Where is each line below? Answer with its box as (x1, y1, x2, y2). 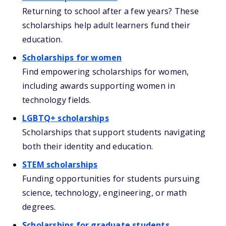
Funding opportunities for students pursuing (22, 173, 200, 184)
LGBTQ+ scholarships (22, 112, 109, 124)
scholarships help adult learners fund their (22, 20, 190, 31)
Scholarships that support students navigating (22, 127, 206, 138)
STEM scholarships (22, 159, 98, 170)
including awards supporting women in (22, 80, 175, 91)
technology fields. (22, 94, 91, 105)
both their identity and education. (22, 141, 153, 152)
